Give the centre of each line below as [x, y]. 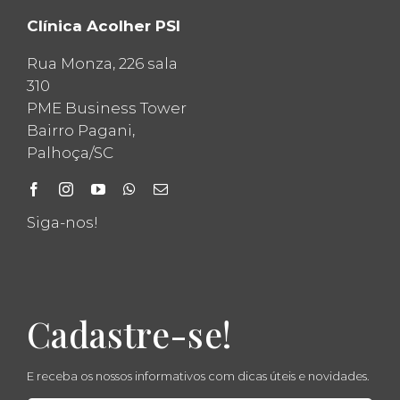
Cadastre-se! [129, 334]
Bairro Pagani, [80, 131]
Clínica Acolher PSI [103, 26]
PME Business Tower [106, 108]
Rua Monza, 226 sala [102, 64]
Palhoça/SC [70, 153]
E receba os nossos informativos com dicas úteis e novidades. [198, 376]
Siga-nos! [62, 223]
